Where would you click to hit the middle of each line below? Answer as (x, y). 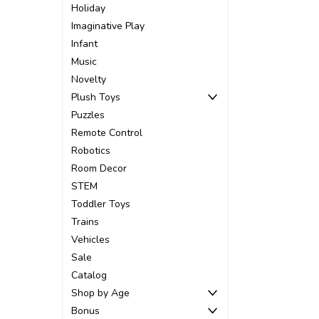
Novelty (89, 79)
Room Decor (99, 168)
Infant (84, 44)
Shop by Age (100, 293)
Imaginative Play (108, 26)
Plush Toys (96, 97)
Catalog (89, 275)
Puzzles (88, 115)
